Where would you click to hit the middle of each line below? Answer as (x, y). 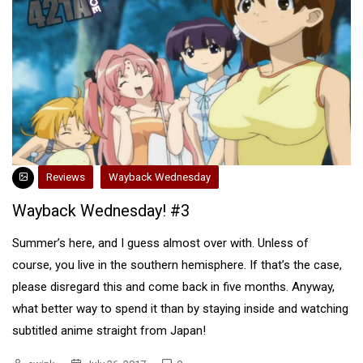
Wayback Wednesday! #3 (101, 211)
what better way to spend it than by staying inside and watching (180, 309)
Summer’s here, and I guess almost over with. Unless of (160, 243)
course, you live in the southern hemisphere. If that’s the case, (177, 265)
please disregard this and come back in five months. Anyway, (173, 287)
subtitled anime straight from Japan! (109, 331)
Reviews (66, 177)
